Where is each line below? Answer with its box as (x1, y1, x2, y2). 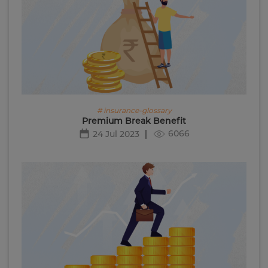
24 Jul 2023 (93, 128, 139, 139)
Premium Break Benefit (82, 115, 186, 126)
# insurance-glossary (96, 105, 172, 115)
